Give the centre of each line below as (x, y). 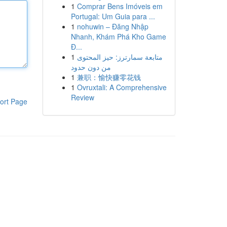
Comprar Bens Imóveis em (120, 6)
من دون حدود (91, 67)
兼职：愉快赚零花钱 (109, 77)
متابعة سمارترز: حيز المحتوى (120, 57)
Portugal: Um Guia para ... (113, 16)
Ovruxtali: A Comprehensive (122, 87)
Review (82, 97)
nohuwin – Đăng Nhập (112, 26)
